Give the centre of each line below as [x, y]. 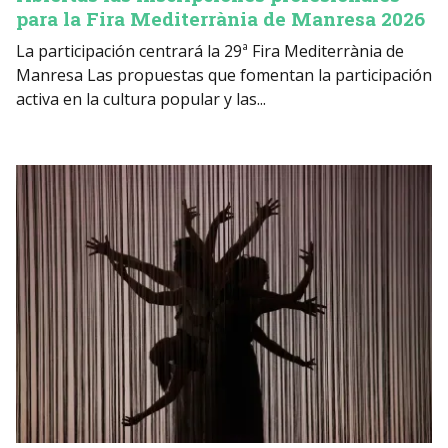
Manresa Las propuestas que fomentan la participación [223, 75]
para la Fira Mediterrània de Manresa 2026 [220, 19]
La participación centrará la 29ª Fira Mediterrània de [209, 51]
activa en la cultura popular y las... [140, 99]
